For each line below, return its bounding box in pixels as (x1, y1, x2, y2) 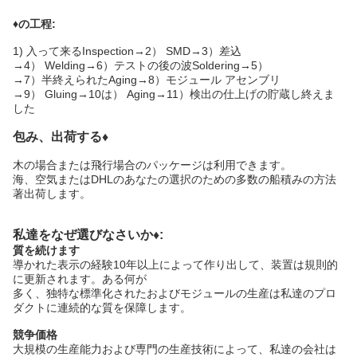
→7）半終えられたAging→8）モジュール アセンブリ (13, 73, 280, 86)
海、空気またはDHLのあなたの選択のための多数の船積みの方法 (13, 173, 336, 186)
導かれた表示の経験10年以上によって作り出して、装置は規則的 (13, 258, 338, 271)
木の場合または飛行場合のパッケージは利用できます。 (13, 159, 292, 171)
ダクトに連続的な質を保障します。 (13, 301, 191, 314)
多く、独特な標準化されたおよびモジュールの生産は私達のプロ (13, 287, 336, 300)
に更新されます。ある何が (13, 273, 150, 285)
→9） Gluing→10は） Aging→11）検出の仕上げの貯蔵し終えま (13, 88, 335, 100)
